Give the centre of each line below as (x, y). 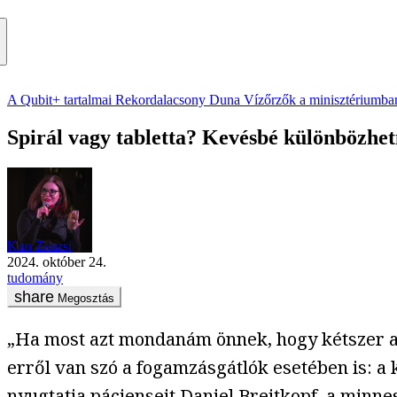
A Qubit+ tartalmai (59, 100)
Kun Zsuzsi (39, 245)
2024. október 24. (60, 261)
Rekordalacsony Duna (178, 100)
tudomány (35, 277)
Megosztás (86, 298)
